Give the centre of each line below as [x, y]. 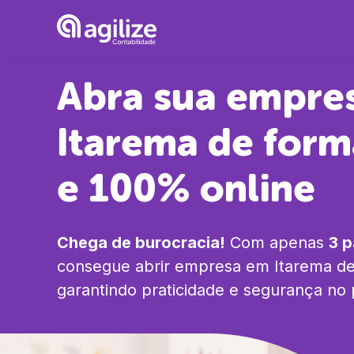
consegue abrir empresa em [163, 266]
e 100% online [186, 188]
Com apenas [275, 243]
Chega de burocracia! [141, 243]
